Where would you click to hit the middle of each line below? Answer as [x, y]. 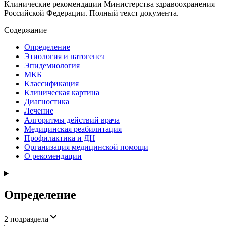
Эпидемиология [52, 65]
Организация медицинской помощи [86, 147]
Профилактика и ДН [60, 138]
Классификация [51, 83]
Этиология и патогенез [64, 56]
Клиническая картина [62, 92]
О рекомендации [53, 156]
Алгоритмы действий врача [72, 120]
